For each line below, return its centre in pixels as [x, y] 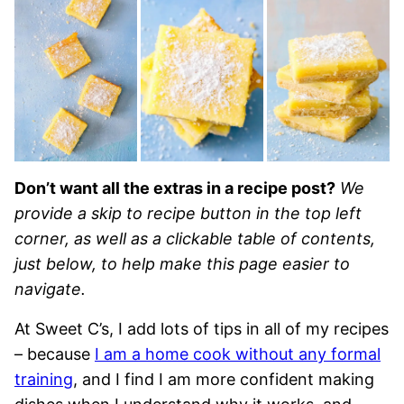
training [44, 379]
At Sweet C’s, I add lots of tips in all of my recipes [202, 328]
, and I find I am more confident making [224, 379]
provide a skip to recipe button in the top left [188, 213]
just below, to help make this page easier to [182, 263]
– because [55, 353]
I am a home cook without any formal [238, 353]
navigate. [50, 289]
